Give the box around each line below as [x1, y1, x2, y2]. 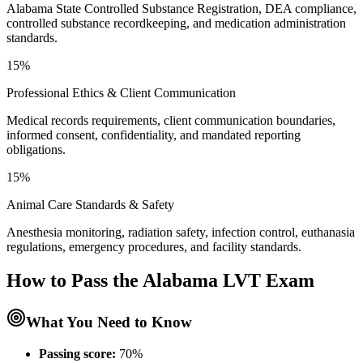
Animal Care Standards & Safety [6, 197, 174, 211]
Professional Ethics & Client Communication [6, 85, 236, 100]
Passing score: [39, 347, 116, 361]
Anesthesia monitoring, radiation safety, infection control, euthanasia [6, 224, 355, 239]
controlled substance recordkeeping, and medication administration [6, 15, 346, 30]
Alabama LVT [143, 270, 261, 292]
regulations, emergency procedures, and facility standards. [6, 239, 301, 254]
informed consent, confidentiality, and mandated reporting [6, 127, 301, 142]
